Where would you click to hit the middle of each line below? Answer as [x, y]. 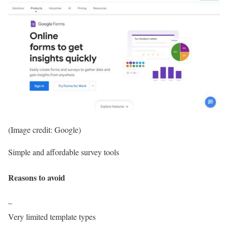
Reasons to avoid [37, 177]
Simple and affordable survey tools [64, 152]
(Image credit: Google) [45, 130]
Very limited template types [52, 216]
